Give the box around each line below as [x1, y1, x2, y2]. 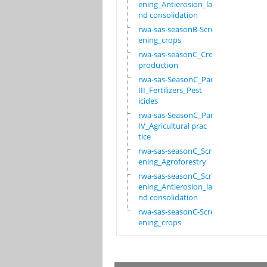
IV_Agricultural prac [138, 120, 207, 132]
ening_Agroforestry [138, 156, 206, 167]
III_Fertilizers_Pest [138, 85, 202, 96]
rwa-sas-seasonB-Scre [138, 24, 215, 35]
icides [138, 95, 158, 107]
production [138, 60, 178, 71]
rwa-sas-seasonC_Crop [138, 49, 218, 60]
